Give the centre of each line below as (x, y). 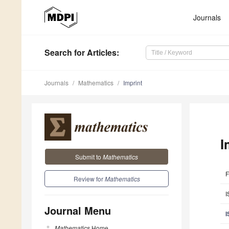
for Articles (94, 53)
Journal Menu (78, 210)
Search (58, 53)
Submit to (89, 156)
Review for (89, 178)
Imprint (133, 83)
